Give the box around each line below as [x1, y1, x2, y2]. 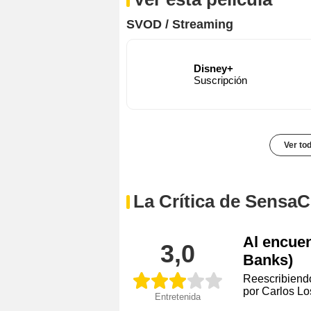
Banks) [243, 251, 293, 269]
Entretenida [155, 292, 201, 303]
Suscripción [194, 74, 247, 86]
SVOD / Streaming [126, 17, 233, 31]
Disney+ [194, 62, 233, 74]
